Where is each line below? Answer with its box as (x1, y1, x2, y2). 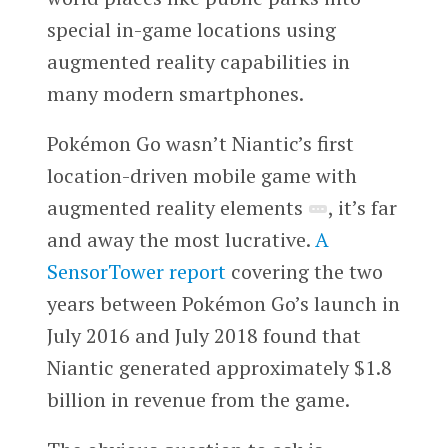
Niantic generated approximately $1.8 (46, 353, 392, 381)
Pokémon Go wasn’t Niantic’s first (46, 129, 354, 157)
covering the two (225, 257, 383, 285)
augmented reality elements (46, 193, 308, 221)
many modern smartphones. (46, 80, 304, 108)
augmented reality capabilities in (46, 48, 350, 76)
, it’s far (327, 193, 397, 221)
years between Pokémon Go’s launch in (46, 289, 400, 317)
